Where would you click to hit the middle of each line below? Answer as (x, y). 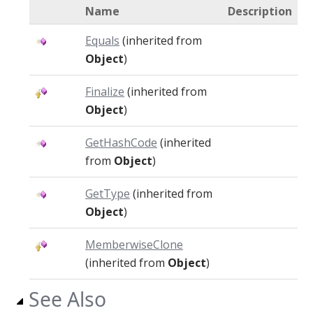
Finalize (105, 92)
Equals (102, 41)
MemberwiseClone (134, 245)
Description (260, 11)
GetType (108, 194)
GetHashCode (121, 143)
